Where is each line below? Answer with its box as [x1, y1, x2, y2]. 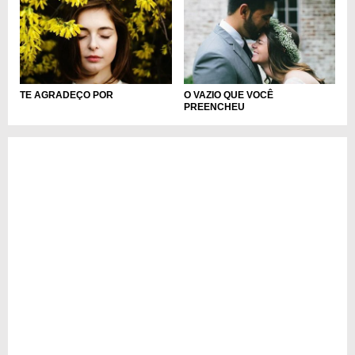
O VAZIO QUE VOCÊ [183, 89, 273, 101]
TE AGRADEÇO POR [20, 89, 113, 101]
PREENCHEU [183, 101, 245, 113]
